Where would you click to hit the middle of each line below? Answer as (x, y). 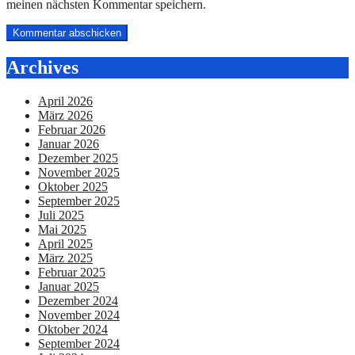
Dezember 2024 (78, 300)
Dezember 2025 (78, 158)
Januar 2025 (69, 286)
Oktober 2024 (73, 329)
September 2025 (79, 200)
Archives (42, 67)
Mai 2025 (62, 229)
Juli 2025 (61, 215)
